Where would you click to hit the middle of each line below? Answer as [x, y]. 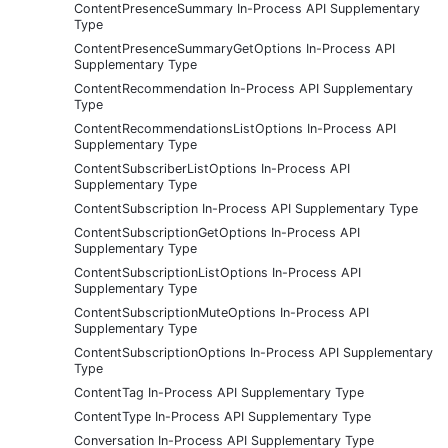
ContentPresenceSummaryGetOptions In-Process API [234, 48]
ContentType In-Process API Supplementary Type [222, 416]
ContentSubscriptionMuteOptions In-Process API [221, 312]
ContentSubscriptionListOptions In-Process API [217, 272]
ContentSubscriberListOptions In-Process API [212, 168]
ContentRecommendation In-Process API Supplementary [243, 88]
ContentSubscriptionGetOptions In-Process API [217, 232]
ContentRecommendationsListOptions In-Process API [235, 128]
